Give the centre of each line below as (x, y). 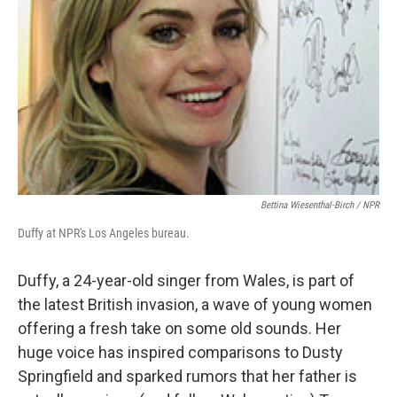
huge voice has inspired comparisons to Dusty (180, 352)
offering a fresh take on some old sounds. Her (179, 328)
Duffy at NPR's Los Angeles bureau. (104, 233)
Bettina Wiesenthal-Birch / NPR (320, 205)
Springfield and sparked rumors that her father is (187, 376)
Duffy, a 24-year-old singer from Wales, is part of (186, 280)
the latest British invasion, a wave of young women (195, 304)
